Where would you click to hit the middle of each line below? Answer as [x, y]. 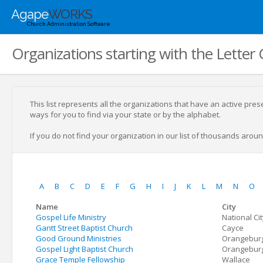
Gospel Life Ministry [71, 217]
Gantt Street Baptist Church [84, 228]
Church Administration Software [69, 24]
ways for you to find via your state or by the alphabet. [125, 114]
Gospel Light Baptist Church [85, 249]
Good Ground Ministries [79, 238]
